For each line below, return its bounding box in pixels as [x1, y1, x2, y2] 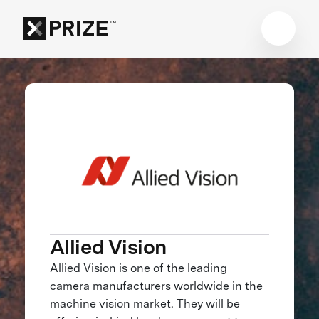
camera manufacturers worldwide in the [49, 278, 263, 293]
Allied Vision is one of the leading [49, 261, 227, 275]
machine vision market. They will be [49, 296, 240, 310]
